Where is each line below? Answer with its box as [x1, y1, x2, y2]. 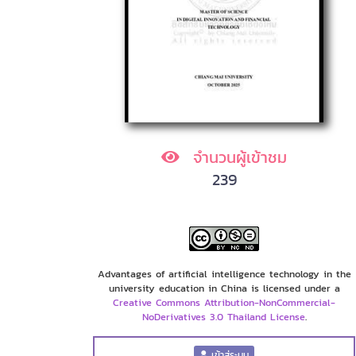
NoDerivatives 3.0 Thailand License [141, 308, 305, 324]
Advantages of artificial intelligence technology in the [97, 265, 351, 281]
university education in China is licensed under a [108, 280, 340, 296]
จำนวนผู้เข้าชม [188, 145, 287, 169]
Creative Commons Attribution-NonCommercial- [113, 294, 335, 310]
